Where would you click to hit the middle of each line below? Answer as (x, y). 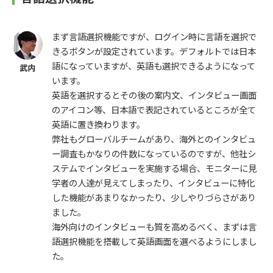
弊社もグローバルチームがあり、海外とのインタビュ (154, 139)
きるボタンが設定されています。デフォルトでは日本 (154, 51)
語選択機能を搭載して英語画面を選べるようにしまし (154, 241)
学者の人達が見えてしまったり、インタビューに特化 (153, 183)
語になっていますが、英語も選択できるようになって (154, 66)
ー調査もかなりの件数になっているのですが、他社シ (154, 154)
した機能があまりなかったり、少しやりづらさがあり (154, 197)
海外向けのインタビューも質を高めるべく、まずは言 (154, 227)
